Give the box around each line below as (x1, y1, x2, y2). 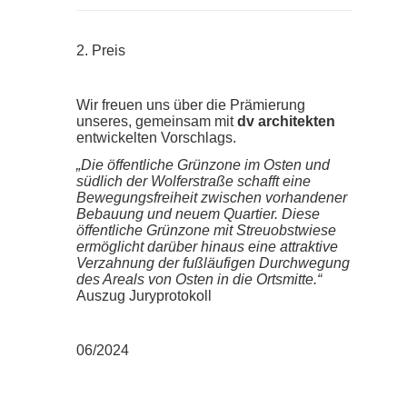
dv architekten (236, 113, 335, 129)
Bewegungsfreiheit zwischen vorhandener (75, 189, 347, 205)
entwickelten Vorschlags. (75, 129, 236, 145)
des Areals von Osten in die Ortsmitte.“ (75, 271, 322, 287)
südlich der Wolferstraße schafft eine (75, 173, 311, 189)
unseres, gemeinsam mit (75, 113, 237, 129)
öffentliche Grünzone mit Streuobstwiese (75, 222, 336, 238)
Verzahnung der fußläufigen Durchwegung (75, 254, 350, 271)
